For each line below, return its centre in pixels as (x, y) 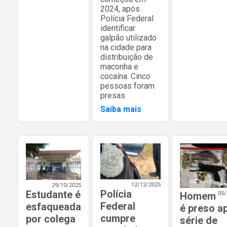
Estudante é (53, 195)
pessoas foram (127, 86)
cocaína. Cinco (125, 76)
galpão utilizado (128, 37)
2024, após (120, 9)
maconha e (119, 66)
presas (113, 95)
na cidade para (126, 47)
